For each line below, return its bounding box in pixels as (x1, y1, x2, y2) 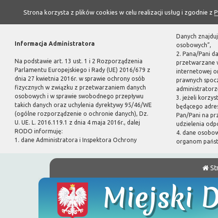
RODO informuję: (15, 128, 63, 134)
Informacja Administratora (15, 40, 95, 47)
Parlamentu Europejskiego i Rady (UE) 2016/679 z (15, 67, 150, 73)
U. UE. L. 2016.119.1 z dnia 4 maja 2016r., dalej (15, 119, 140, 126)
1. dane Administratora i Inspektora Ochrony (15, 137, 137, 143)
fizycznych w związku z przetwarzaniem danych (15, 84, 146, 91)
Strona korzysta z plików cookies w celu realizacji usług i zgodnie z (23, 9, 214, 16)
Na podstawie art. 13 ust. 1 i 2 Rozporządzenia (15, 58, 143, 64)
